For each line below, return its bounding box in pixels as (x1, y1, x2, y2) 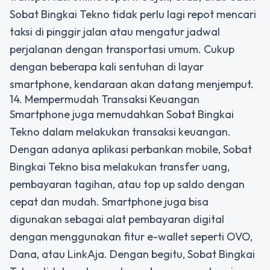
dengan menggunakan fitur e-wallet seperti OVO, (10, 230, 253, 243)
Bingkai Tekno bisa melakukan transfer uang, (10, 160, 230, 174)
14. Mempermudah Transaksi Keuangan (10, 92, 199, 106)
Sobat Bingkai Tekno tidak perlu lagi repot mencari (10, 7, 256, 21)
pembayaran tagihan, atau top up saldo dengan (10, 177, 245, 191)
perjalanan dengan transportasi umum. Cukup (10, 42, 234, 56)
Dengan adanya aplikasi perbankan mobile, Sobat (10, 142, 252, 156)
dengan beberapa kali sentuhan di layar (10, 60, 204, 74)
